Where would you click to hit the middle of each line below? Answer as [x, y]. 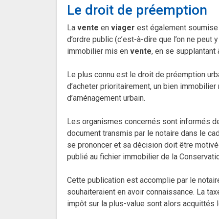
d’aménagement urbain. [106, 98]
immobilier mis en [99, 51]
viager [123, 28]
